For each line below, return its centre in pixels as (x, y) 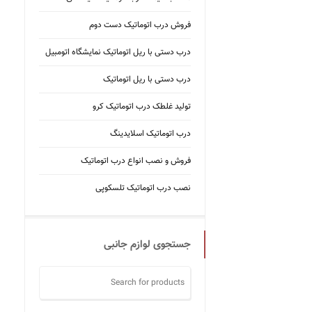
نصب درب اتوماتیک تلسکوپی (143, 188)
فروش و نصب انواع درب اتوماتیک (136, 161)
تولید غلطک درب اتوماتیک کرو (142, 107)
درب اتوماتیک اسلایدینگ (150, 134)
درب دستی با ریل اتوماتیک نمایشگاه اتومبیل (118, 52)
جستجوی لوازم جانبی (147, 245)
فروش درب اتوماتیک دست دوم (140, 25)
